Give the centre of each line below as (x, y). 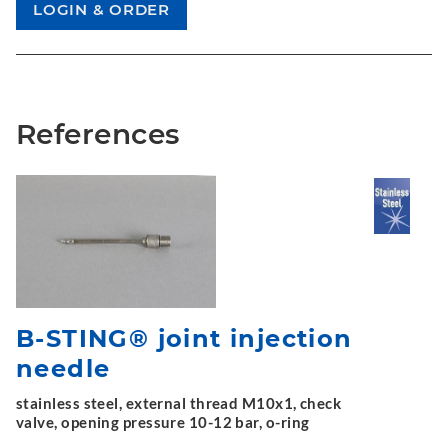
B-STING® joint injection (184, 338)
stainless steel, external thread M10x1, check (179, 403)
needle (63, 368)
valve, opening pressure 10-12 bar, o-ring (163, 422)
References (98, 133)
